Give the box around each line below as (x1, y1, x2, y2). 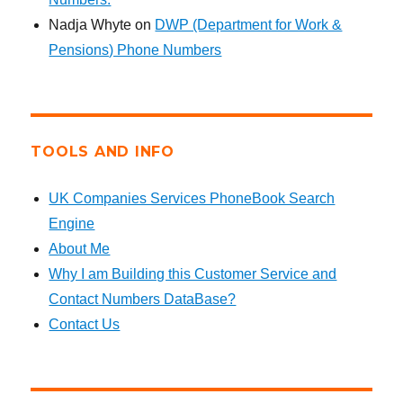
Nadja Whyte (49, 17, 132, 33)
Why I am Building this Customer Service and (49, 266, 337, 282)
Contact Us (49, 317, 121, 333)
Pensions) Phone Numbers (49, 42, 222, 58)
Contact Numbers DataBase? (49, 291, 237, 308)
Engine (49, 216, 95, 232)
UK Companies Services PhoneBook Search (49, 191, 336, 207)
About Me (49, 241, 111, 257)
